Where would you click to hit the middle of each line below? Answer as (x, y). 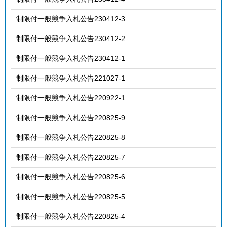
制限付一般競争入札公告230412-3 (71, 18)
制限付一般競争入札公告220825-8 (71, 137)
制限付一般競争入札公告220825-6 (71, 177)
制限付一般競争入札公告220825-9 (71, 117)
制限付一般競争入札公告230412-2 (71, 38)
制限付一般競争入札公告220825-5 (71, 196)
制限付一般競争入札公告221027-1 (71, 78)
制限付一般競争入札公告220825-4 (71, 216)
